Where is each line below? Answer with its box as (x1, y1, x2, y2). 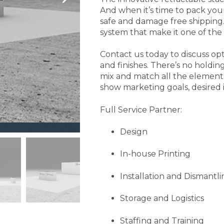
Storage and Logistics (119, 193, 204, 203)
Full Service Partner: (99, 104, 182, 114)
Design (119, 126, 147, 136)
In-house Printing (119, 149, 190, 159)
